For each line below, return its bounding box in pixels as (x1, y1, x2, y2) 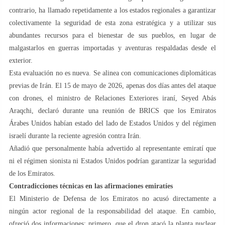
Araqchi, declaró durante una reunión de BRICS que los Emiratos (9, 106, 216, 115)
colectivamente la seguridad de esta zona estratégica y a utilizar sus (9, 19, 216, 27)
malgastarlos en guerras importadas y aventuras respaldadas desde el (9, 44, 216, 52)
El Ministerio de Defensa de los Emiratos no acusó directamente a (9, 194, 216, 202)
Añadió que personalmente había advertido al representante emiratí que (9, 144, 216, 152)
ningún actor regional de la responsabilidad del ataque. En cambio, (9, 207, 216, 215)
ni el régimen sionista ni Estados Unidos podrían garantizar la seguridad (9, 157, 216, 165)
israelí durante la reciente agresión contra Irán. (9, 132, 141, 140)
